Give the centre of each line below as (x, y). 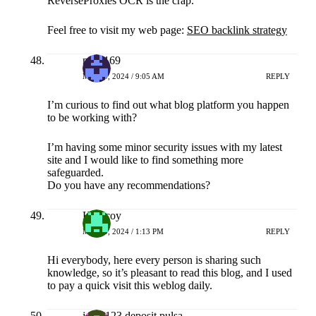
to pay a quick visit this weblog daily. (129, 286)
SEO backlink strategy (237, 30)
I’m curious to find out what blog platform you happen (168, 105)
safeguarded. (75, 173)
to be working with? (92, 118)
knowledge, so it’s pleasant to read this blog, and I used (169, 273)
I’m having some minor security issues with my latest (164, 147)
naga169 (101, 61)
